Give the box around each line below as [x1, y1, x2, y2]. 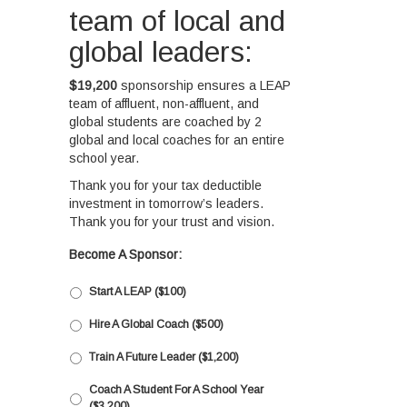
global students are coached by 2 [69, 114, 263, 129]
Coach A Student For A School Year [89, 382, 264, 396]
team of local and [69, 4, 286, 37]
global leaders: [69, 35, 253, 68]
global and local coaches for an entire [69, 132, 285, 147]
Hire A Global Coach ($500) [89, 317, 224, 331]
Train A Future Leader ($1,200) [89, 350, 240, 363]
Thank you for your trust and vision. [69, 213, 275, 229]
